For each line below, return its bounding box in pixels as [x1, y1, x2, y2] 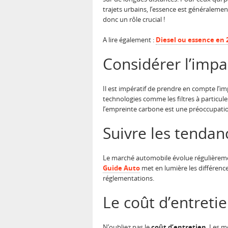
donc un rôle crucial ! [103, 15, 165, 24]
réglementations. [103, 174, 154, 183]
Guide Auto [103, 163, 140, 173]
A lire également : [103, 35, 156, 45]
